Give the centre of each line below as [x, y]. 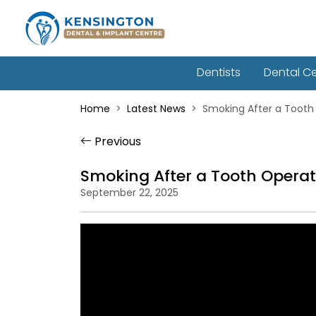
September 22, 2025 [129, 193]
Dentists [220, 73]
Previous [116, 141]
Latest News [156, 109]
